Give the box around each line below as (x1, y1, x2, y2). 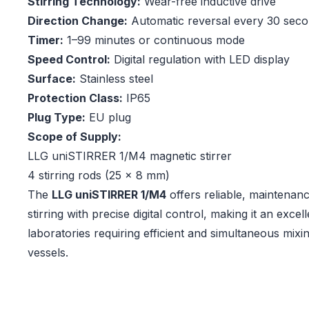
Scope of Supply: (28, 130, 121, 144)
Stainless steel (76, 72, 153, 86)
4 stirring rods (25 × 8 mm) (28, 168, 170, 183)
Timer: (28, 33, 63, 48)
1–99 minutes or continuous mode (63, 33, 245, 48)
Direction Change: (28, 14, 128, 28)
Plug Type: (28, 110, 86, 125)
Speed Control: (28, 52, 110, 67)
